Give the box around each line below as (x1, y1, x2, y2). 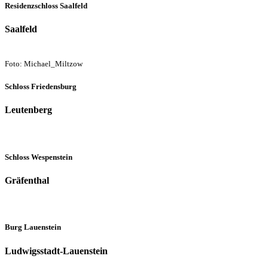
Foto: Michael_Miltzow (5, 59, 83, 68)
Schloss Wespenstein (5, 152, 72, 162)
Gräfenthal (5, 175, 49, 185)
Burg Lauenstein (5, 223, 61, 232)
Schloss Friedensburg (5, 82, 77, 92)
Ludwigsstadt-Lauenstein (5, 245, 108, 256)
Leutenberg (5, 105, 52, 115)
